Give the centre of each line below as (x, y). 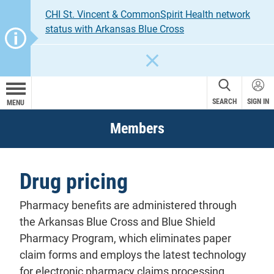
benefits (91, 206)
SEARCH (224, 102)
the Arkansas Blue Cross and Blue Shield (117, 222)
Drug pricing (74, 182)
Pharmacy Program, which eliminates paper (125, 239)
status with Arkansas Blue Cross (115, 29)
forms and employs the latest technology (146, 255)
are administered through (174, 206)
